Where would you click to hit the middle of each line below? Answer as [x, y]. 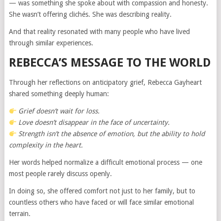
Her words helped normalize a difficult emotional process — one [105, 163]
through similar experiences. [51, 43]
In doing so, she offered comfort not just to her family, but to [102, 191]
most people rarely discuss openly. [60, 174]
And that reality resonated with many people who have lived [99, 32]
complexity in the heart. [46, 145]
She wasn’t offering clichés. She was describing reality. [90, 15]
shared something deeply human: [59, 94]
